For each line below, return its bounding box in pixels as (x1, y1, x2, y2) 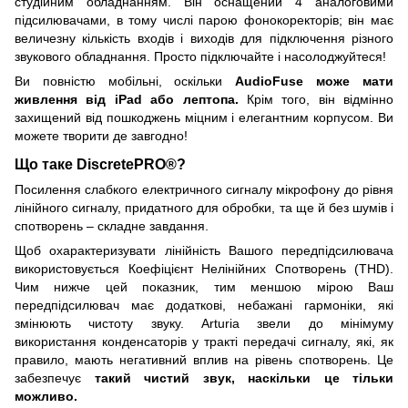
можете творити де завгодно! (15, 127, 188, 143)
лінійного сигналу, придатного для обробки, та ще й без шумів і (15, 199, 393, 215)
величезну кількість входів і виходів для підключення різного (15, 30, 393, 46)
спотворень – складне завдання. (15, 218, 209, 233)
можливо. (15, 388, 77, 403)
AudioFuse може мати (235, 73, 394, 88)
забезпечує (15, 370, 95, 385)
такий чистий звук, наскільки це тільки (94, 370, 393, 385)
